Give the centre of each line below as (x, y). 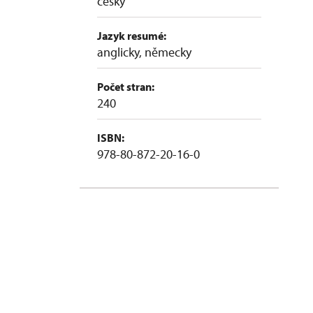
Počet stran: (126, 87)
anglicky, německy (144, 52)
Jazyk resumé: (132, 36)
